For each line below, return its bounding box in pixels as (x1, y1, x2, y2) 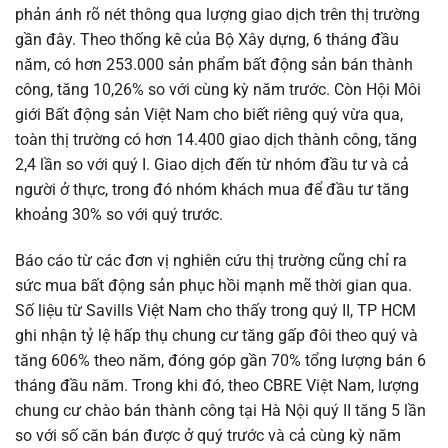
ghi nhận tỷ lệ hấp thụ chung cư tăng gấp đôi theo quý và (15, 325, 418, 345)
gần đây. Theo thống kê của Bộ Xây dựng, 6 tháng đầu (15, 30, 399, 50)
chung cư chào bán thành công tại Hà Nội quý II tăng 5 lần (15, 400, 426, 420)
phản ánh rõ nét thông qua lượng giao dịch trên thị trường (15, 5, 420, 25)
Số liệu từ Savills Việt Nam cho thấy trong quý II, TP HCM (15, 300, 416, 320)
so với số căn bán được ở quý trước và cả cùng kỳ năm (15, 425, 401, 445)
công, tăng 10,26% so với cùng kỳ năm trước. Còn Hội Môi (15, 80, 421, 100)
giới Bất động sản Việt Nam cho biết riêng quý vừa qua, (15, 105, 403, 125)
